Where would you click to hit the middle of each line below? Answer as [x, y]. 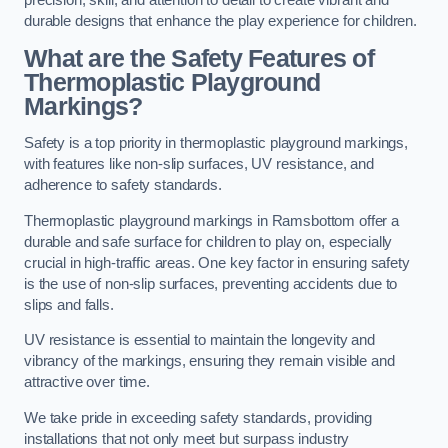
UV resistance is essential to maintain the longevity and [199, 340]
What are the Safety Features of [199, 58]
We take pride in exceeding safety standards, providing [198, 417]
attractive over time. [87, 382]
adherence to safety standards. [123, 185]
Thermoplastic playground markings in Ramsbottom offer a [212, 220]
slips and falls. [69, 304]
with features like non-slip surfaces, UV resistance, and [199, 164]
